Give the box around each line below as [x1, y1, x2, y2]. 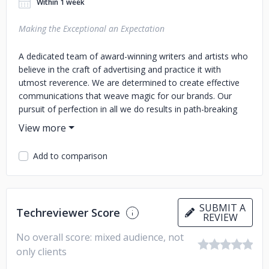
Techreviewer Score [16, 205, 120, 220]
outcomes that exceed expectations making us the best [19, 116, 235, 128]
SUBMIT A [195, 201, 246, 214]
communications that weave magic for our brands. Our [19, 90, 232, 101]
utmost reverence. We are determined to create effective [19, 77, 240, 88]
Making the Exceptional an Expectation [19, 23, 165, 34]
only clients [16, 245, 67, 258]
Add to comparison [33, 150, 107, 162]
